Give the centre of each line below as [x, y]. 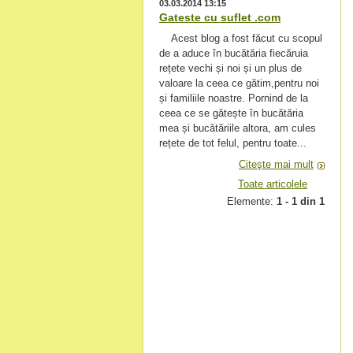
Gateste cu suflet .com [220, 17]
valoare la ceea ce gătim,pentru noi [239, 83]
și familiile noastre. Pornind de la [234, 98]
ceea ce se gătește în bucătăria [231, 113]
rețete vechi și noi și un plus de [230, 68]
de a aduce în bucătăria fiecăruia [234, 53]
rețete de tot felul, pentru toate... [233, 143]
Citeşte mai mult [276, 164]
